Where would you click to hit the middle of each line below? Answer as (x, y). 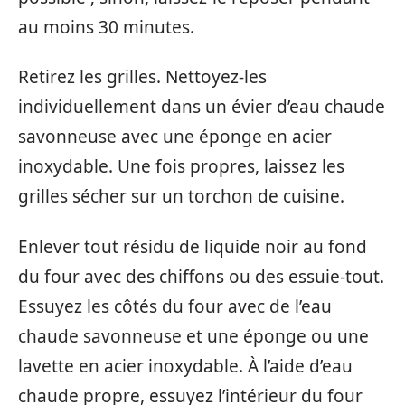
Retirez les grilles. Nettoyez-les (142, 77)
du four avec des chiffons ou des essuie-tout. (201, 276)
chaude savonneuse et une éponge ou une (193, 336)
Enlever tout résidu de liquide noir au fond (193, 246)
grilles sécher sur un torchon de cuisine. (181, 197)
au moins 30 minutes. (106, 27)
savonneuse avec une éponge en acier (175, 137)
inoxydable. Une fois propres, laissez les (181, 167)
